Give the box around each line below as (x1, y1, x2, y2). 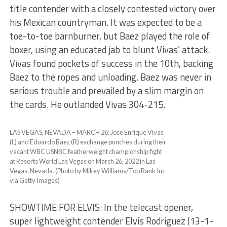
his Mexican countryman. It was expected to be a (9, 15, 202, 30)
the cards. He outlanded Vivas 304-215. (9, 97, 165, 112)
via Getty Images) (9, 176, 60, 185)
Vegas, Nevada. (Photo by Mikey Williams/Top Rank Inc (9, 167, 165, 175)
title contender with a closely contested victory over (9, 2, 216, 16)
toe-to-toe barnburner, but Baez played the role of (9, 29, 210, 44)
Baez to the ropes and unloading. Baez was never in (9, 70, 211, 85)
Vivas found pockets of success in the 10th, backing (9, 56, 213, 71)
